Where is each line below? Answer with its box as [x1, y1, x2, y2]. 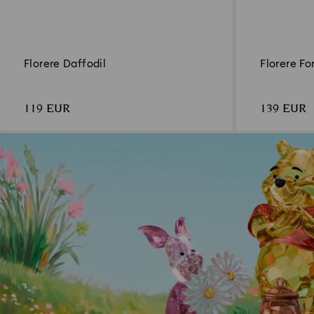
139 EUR [260, 100, 307, 118]
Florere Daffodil [24, 58, 106, 69]
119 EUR [24, 100, 70, 118]
